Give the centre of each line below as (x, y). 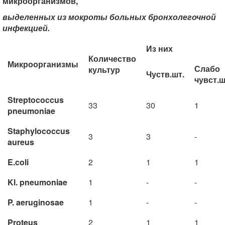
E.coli (18, 162)
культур (104, 70)
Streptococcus (36, 100)
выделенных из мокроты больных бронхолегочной (109, 17)
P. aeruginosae (36, 202)
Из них (159, 48)
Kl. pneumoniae (37, 182)
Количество (112, 59)
